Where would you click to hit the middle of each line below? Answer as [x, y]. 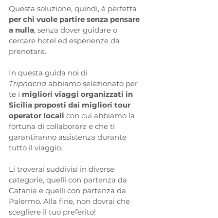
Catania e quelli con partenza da [68, 190]
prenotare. [27, 51]
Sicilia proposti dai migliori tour [71, 105]
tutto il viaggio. [36, 147]
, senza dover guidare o [77, 30]
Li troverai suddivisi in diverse [63, 169]
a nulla [21, 30]
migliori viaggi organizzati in [78, 94]
